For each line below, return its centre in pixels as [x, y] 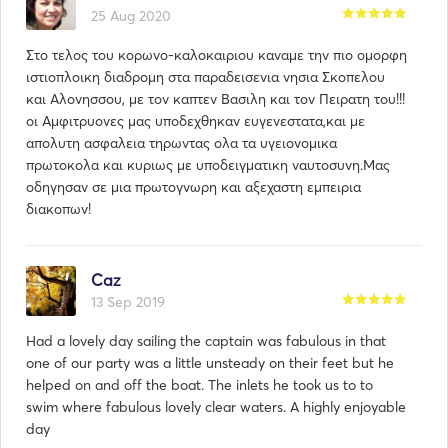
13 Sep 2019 [128, 302]
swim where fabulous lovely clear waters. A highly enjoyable [216, 407]
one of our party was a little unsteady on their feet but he [210, 363]
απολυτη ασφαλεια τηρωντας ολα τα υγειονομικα [181, 143]
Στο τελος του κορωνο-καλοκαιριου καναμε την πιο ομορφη [216, 55]
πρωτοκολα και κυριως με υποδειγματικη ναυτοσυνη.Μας [208, 165]
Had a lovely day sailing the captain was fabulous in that [206, 341]
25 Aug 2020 [131, 16]
